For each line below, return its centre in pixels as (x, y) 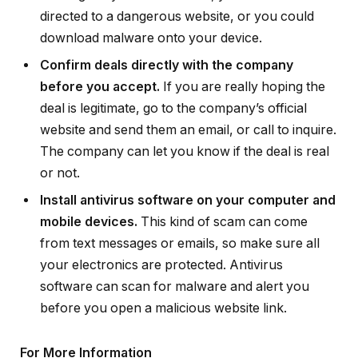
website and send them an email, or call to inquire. (188, 130)
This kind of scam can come (223, 222)
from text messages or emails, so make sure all (180, 244)
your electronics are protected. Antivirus (161, 265)
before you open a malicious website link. (163, 308)
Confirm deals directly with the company (167, 66)
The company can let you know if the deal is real (185, 152)
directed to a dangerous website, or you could (177, 17)
